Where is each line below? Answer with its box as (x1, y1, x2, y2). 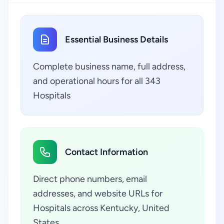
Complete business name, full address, (33, 61, 185, 72)
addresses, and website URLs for (33, 188, 162, 199)
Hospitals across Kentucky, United (33, 202, 169, 213)
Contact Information (65, 146, 148, 157)
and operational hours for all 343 (33, 75, 160, 86)
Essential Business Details (65, 34, 168, 45)
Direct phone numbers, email (33, 173, 147, 184)
